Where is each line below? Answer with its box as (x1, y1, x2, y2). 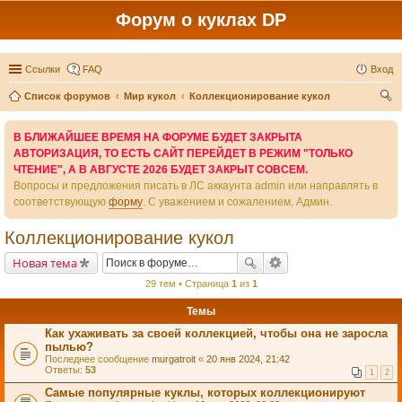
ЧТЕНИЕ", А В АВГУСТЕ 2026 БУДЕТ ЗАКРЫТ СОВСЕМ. (13, 163, 308, 176)
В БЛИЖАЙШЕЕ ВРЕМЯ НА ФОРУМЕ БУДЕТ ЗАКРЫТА (13, 131, 302, 144)
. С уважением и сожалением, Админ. (143, 196, 332, 208)
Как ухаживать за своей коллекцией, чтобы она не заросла (45, 327, 388, 340)
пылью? (45, 340, 93, 354)
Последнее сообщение (45, 354, 152, 364)
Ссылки (25, 64, 60, 74)
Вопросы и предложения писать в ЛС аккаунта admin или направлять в (13, 179, 378, 192)
